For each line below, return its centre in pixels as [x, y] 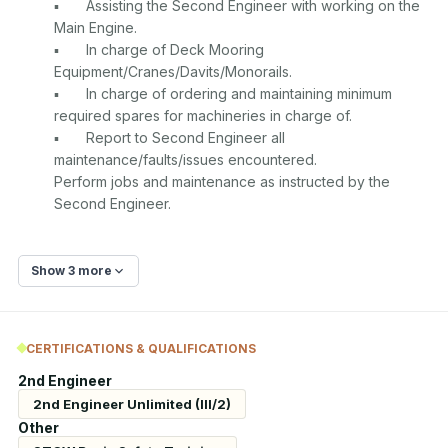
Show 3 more [71, 270]
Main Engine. [95, 27]
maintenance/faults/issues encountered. [185, 159]
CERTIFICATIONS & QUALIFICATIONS [141, 348]
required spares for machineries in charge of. [203, 115]
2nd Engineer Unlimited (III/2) [132, 403]
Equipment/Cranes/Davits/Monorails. [173, 71]
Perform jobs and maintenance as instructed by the [222, 181]
